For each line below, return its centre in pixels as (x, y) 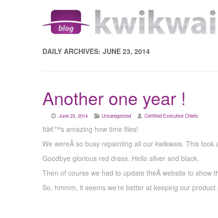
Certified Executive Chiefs (172, 116)
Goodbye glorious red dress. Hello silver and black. (121, 158)
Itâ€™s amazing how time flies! (90, 129)
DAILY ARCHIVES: (73, 51)
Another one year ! (114, 97)
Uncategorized (116, 116)
